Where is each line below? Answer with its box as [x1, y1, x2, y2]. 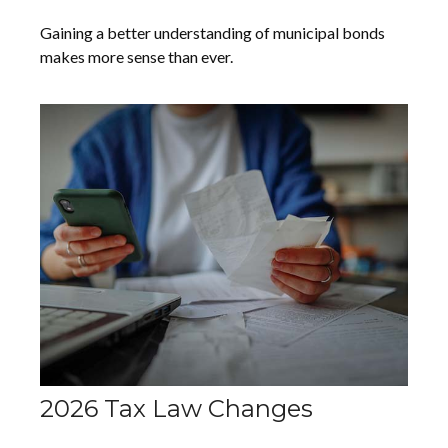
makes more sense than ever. [40, 47, 233, 67]
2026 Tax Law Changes [40, 394, 313, 424]
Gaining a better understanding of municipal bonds [40, 23, 385, 43]
